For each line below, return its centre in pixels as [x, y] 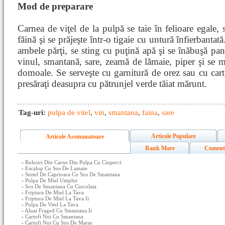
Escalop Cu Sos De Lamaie [56, 168]
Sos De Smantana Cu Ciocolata [61, 186]
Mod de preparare [55, 6]
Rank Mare [160, 148]
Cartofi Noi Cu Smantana [54, 216]
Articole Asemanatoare [75, 137]
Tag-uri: [33, 113]
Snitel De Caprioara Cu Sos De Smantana [73, 174]
